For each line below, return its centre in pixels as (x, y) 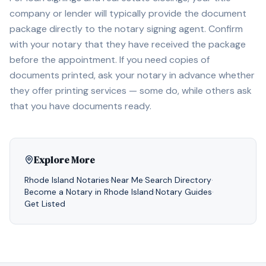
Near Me (127, 180)
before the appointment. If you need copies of (110, 60)
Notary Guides (184, 192)
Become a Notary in (64, 192)
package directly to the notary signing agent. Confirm (126, 29)
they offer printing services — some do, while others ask (131, 91)
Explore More (64, 160)
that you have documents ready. (80, 106)
